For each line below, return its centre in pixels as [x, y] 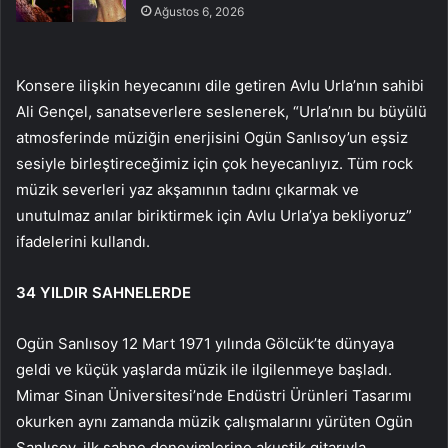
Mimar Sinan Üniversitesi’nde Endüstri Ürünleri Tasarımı [214, 396]
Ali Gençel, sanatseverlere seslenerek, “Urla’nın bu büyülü [221, 112]
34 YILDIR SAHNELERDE [103, 293]
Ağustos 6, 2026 [199, 12]
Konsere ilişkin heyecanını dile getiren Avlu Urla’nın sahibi [220, 86]
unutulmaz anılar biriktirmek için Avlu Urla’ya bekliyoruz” [214, 216]
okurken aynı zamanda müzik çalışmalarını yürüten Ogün [214, 422]
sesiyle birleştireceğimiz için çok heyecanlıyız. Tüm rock [214, 164]
